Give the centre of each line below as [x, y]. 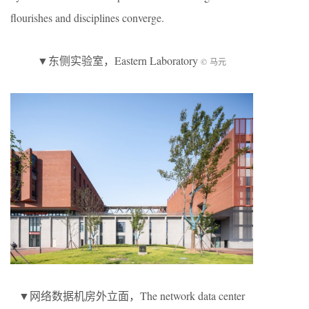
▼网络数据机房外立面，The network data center [132, 295]
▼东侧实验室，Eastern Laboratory [119, 61]
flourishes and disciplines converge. [87, 18]
